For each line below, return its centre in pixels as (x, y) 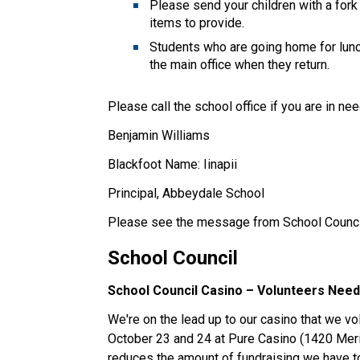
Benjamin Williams (161, 135)
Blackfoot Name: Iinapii (174, 164)
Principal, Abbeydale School (190, 193)
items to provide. (199, 22)
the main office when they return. (241, 64)
